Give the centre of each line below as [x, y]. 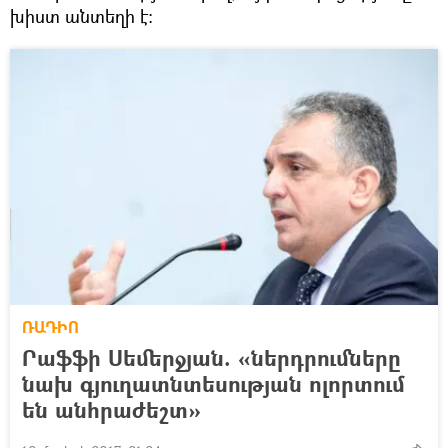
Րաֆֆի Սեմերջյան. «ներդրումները [211, 357]
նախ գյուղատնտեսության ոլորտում [213, 383]
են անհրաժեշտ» [111, 409]
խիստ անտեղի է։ [81, 15]
